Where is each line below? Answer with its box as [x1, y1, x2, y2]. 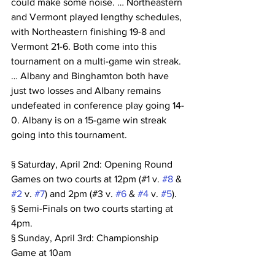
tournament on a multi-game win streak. [11, 56, 184, 66]
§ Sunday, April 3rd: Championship [11, 233, 161, 243]
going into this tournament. [11, 130, 127, 140]
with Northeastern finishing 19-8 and [11, 26, 168, 37]
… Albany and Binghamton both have [11, 71, 171, 81]
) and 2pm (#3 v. [45, 188, 115, 199]
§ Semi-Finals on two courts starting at [11, 203, 176, 214]
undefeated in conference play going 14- [11, 100, 184, 110]
